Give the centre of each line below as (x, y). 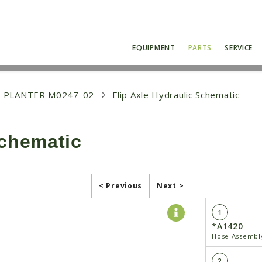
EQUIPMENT (154, 48)
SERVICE (239, 48)
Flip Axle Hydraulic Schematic (176, 95)
